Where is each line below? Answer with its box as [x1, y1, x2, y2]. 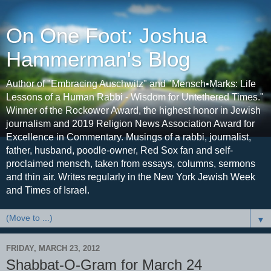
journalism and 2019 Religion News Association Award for [6, 119, 255, 129]
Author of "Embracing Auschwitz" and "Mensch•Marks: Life [6, 79, 256, 89]
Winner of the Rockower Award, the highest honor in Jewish [6, 105, 261, 116]
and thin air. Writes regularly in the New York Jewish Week [6, 172, 255, 182]
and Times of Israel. [6, 185, 90, 195]
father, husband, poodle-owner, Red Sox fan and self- [6, 145, 233, 155]
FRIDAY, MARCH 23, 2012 [6, 243, 100, 253]
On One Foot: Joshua [6, 24, 207, 47]
